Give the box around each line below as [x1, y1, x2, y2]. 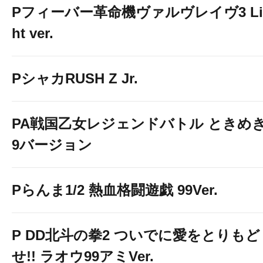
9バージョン [12, 137, 92, 153]
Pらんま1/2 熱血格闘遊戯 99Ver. [12, 182, 218, 198]
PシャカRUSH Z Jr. [12, 70, 138, 86]
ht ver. [12, 25, 53, 41]
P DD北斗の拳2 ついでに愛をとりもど [12, 227, 260, 243]
